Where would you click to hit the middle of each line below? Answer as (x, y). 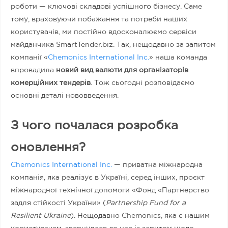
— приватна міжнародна (157, 165)
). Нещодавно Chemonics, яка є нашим (140, 216)
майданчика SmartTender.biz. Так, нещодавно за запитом (113, 45)
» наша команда (178, 57)
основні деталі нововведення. (66, 95)
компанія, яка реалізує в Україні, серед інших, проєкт (108, 177)
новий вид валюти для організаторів (122, 70)
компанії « (29, 57)
